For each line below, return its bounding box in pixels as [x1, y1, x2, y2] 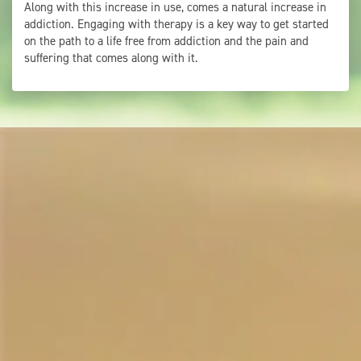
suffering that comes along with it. [24, 50, 198, 67]
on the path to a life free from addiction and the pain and [24, 33, 309, 50]
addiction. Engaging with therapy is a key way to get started [24, 16, 329, 33]
